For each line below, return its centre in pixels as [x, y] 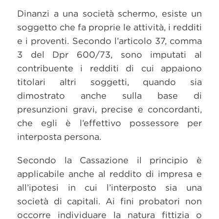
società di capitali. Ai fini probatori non [109, 201]
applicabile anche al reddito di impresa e [109, 174]
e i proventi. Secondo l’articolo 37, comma [109, 41]
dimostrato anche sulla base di [109, 96]
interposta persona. [59, 137]
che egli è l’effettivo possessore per [109, 123]
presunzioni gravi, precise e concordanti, [109, 109]
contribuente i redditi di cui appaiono [109, 68]
